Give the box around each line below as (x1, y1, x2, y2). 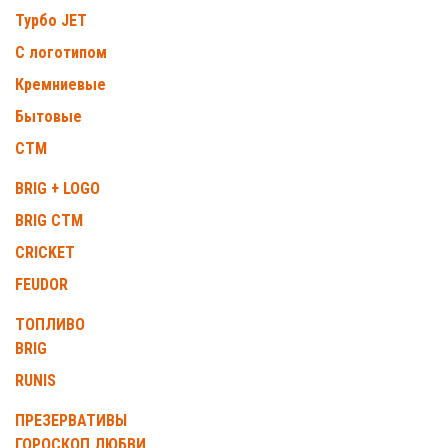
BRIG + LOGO (15, 179, 100, 198)
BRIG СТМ (15, 211, 83, 230)
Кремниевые (15, 75, 106, 94)
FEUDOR (15, 275, 68, 294)
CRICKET (15, 243, 75, 262)
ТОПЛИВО (15, 315, 85, 334)
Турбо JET (15, 11, 87, 30)
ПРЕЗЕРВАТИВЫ (15, 411, 127, 430)
